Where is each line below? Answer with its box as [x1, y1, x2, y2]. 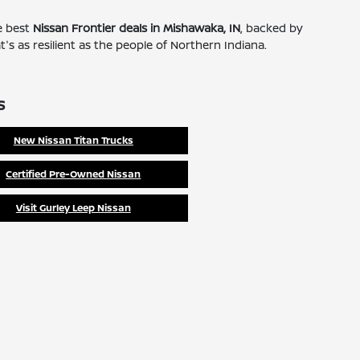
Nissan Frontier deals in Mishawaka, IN [33, 20, 241, 36]
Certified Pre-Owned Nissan [6, 167, 141, 182]
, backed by [240, 20, 304, 36]
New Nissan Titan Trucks [13, 133, 133, 148]
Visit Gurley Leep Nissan [15, 201, 131, 215]
